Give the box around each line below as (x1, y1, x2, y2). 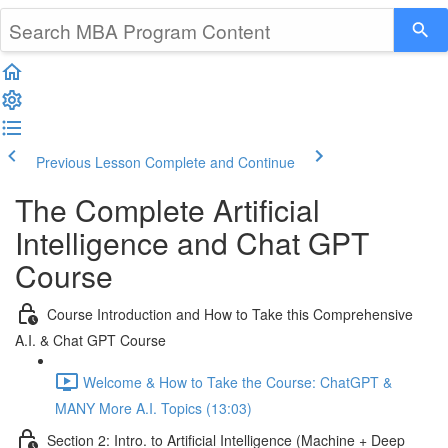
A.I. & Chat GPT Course (15, 330, 166, 350)
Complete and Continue (145, 152, 295, 172)
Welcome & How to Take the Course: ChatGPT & (83, 371, 392, 392)
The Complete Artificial (15, 188, 320, 231)
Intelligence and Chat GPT (15, 221, 369, 264)
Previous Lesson (36, 152, 141, 172)
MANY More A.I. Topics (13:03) (55, 398, 252, 418)
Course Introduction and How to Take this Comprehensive (47, 303, 413, 324)
